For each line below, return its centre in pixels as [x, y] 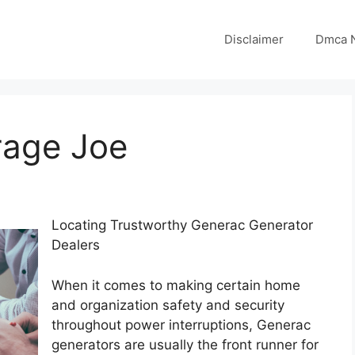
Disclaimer [254, 39]
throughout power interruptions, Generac [181, 324]
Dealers [76, 245]
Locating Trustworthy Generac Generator [182, 225]
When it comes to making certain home [176, 285]
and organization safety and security [168, 305]
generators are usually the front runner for [185, 344]
